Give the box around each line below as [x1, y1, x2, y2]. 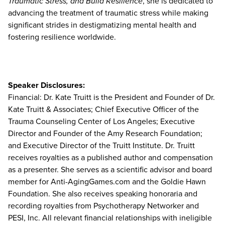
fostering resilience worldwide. [8, 31, 116, 43]
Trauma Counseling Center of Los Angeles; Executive [8, 116, 195, 128]
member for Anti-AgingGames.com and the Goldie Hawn [8, 176, 206, 188]
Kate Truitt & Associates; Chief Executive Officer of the [8, 103, 199, 116]
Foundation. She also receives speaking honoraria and [8, 188, 197, 200]
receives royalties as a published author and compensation [8, 152, 213, 164]
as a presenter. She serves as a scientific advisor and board [8, 164, 212, 176]
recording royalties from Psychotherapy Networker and [8, 200, 199, 212]
